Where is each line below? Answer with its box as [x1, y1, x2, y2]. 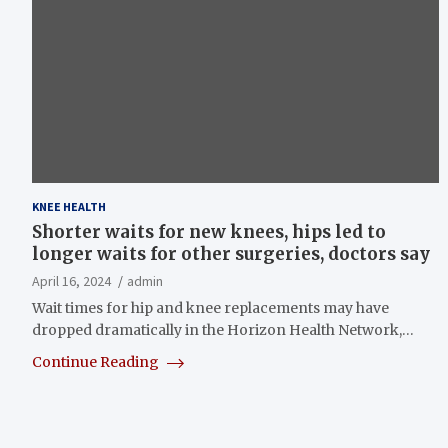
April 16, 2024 [32, 271, 111, 290]
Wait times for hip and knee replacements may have [32, 298, 389, 317]
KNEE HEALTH [32, 198, 106, 214]
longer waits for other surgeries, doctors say [32, 242, 430, 265]
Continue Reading [32, 352, 162, 371]
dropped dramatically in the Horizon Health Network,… [32, 320, 414, 339]
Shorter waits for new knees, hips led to [32, 220, 386, 243]
